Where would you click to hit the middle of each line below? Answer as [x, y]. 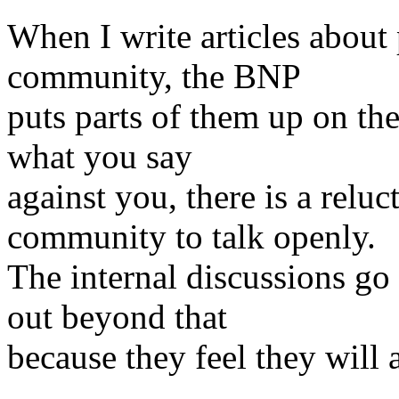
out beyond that [117, 317]
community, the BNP [154, 76]
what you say [100, 156]
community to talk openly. [191, 236]
